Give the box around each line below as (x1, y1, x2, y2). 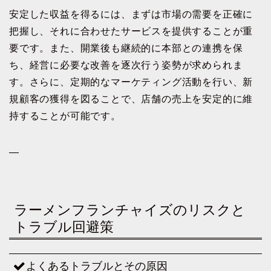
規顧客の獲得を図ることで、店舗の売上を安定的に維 (9, 93, 253, 104)
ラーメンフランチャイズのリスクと (14, 202, 246, 218)
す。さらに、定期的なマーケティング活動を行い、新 (9, 76, 253, 87)
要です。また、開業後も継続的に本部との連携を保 (9, 42, 243, 53)
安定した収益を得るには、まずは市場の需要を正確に (9, 8, 253, 19)
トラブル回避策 (14, 219, 114, 235)
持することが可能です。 (9, 110, 121, 121)
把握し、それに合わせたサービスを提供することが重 (9, 25, 253, 36)
